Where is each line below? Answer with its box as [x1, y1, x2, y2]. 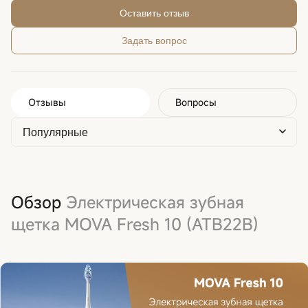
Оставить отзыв [119, 7, 189, 19]
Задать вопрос [121, 34, 187, 46]
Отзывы [28, 95, 66, 109]
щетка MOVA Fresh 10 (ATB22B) [11, 212, 258, 235]
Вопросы [175, 95, 217, 109]
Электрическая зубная [66, 190, 244, 213]
